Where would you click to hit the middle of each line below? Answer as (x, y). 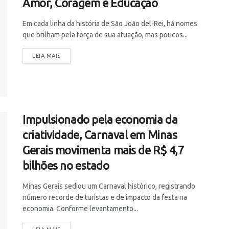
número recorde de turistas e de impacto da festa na (105, 197)
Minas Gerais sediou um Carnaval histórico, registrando (109, 186)
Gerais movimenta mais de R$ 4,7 (103, 150)
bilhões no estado (66, 165)
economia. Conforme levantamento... (80, 208)
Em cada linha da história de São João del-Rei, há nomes (110, 24)
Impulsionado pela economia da (100, 119)
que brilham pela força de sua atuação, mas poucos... (105, 35)
